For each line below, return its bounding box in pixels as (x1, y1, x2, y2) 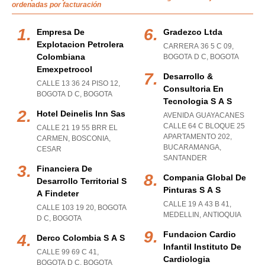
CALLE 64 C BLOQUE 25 (163, 122, 245, 130)
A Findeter (37, 189, 79, 198)
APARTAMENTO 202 (163, 132, 230, 141)
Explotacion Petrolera (37, 40, 124, 49)
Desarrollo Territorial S (37, 176, 127, 186)
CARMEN (37, 134, 68, 143)
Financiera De (37, 164, 92, 173)
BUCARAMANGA (163, 143, 219, 151)
